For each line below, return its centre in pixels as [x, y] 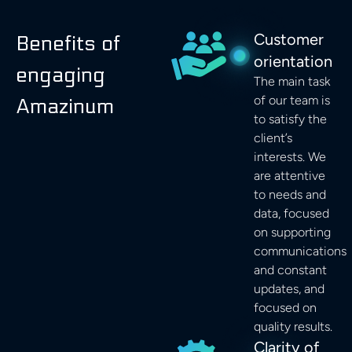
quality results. [293, 327]
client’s [273, 138]
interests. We [290, 157]
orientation [293, 62]
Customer [289, 40]
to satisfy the [291, 119]
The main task [292, 82]
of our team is [292, 101]
